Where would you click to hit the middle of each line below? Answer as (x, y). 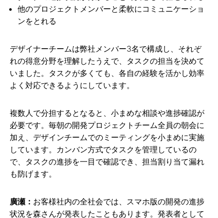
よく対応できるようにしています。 (72, 85)
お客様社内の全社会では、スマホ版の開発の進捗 (119, 201)
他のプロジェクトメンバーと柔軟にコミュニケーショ (111, 9)
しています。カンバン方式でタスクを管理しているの (103, 149)
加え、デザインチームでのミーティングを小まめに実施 (107, 137)
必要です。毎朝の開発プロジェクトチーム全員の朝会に (107, 125)
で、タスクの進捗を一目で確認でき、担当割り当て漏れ (107, 161)
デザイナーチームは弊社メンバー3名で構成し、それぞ (106, 48)
